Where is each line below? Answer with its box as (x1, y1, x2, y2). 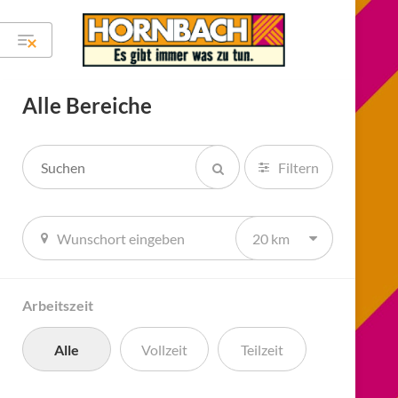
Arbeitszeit (22, 297, 93, 314)
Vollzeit (141, 340, 187, 358)
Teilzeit (241, 340, 283, 358)
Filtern (278, 158, 319, 176)
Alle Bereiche (22, 92, 152, 118)
